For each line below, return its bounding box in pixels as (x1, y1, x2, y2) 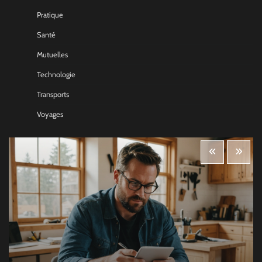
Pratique (37, 11, 63, 20)
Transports (37, 90, 69, 99)
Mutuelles (37, 50, 68, 60)
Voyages (37, 110, 63, 119)
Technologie (37, 70, 75, 80)
